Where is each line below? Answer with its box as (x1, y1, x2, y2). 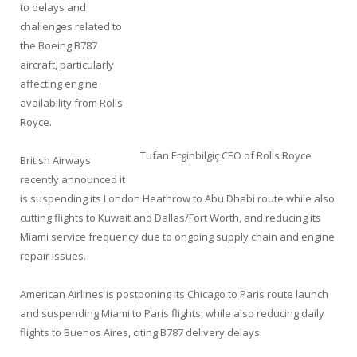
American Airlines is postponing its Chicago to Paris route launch (20, 287, 328, 302)
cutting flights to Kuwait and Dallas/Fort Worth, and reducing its (20, 210, 321, 225)
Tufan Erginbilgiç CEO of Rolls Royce (140, 148, 312, 163)
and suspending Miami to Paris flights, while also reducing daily (20, 306, 324, 321)
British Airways (20, 152, 91, 167)
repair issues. (20, 248, 86, 263)
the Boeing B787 (20, 37, 97, 53)
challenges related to (20, 18, 122, 33)
